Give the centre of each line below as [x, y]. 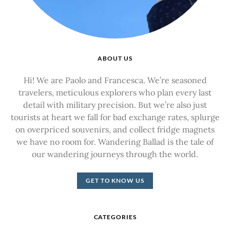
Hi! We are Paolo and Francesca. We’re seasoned [115, 80]
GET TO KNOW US [115, 180]
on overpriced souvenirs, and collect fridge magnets [115, 129]
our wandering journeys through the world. [115, 154]
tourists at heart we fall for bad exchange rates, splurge [115, 117]
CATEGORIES [115, 217]
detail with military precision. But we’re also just [115, 104]
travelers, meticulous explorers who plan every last [115, 92]
